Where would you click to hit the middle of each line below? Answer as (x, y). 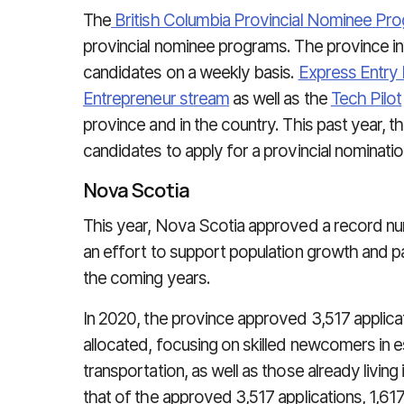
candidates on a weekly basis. (191, 73)
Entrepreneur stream (156, 99)
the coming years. (147, 278)
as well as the (280, 99)
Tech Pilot (366, 99)
